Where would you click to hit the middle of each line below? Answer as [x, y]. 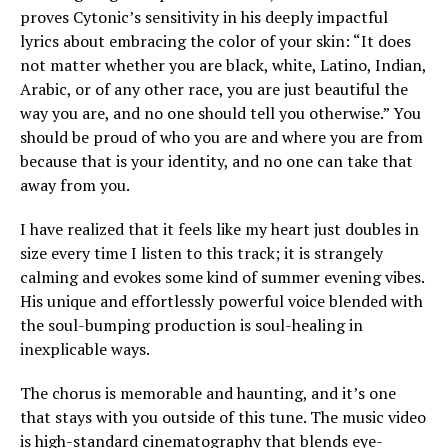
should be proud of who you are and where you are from [221, 137]
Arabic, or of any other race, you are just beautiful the [214, 89]
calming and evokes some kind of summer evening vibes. [222, 277]
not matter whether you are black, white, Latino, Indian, [223, 65]
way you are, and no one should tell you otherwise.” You [220, 113]
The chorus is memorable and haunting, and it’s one [208, 393]
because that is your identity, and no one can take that [216, 161]
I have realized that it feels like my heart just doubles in [219, 229]
